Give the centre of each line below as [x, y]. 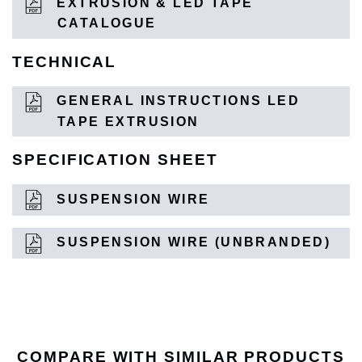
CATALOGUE [107, 23]
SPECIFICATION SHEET [115, 160]
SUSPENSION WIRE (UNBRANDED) [192, 242]
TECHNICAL [65, 61]
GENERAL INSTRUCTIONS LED [176, 101]
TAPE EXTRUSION [128, 121]
